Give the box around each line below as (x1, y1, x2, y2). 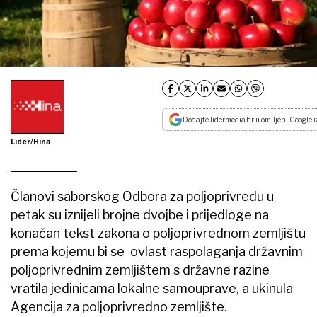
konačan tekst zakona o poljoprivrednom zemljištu (11, 225, 306, 241)
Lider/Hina (11, 137, 50, 146)
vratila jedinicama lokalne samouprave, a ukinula (11, 280, 293, 296)
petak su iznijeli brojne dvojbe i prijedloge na (11, 207, 269, 222)
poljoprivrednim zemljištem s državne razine (11, 262, 270, 277)
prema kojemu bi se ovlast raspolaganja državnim (11, 243, 303, 259)
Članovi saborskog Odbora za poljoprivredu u (11, 188, 274, 204)
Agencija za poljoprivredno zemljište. (11, 299, 227, 314)
